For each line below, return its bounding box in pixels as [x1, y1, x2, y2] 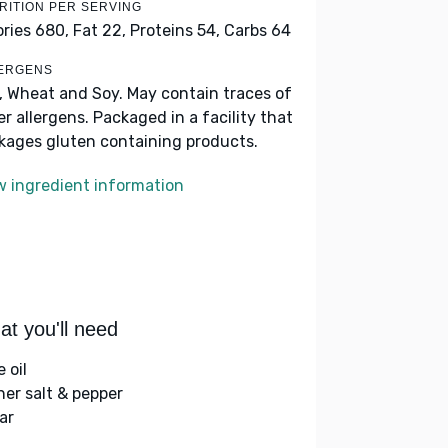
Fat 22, [73, 21, 126, 40]
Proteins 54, [130, 21, 220, 40]
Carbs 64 [224, 21, 291, 40]
